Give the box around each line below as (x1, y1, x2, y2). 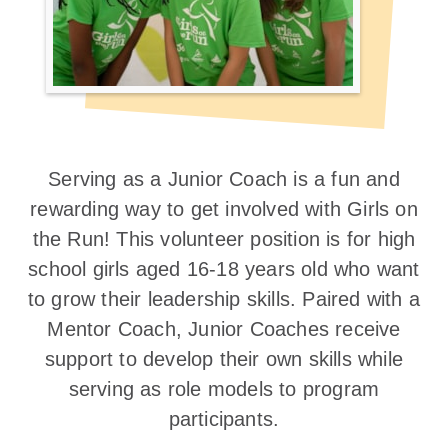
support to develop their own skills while (44, 348, 404, 370)
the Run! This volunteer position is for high (32, 228, 416, 250)
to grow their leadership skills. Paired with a (27, 288, 421, 310)
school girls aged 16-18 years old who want (28, 258, 420, 280)
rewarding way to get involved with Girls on (30, 198, 418, 220)
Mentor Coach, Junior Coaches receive (47, 318, 401, 340)
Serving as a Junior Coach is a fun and (48, 168, 400, 190)
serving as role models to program (68, 378, 380, 400)
